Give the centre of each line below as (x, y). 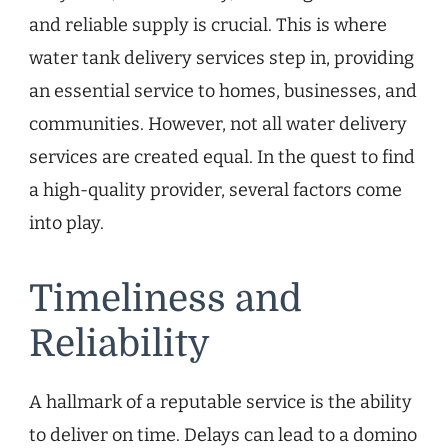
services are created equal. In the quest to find (222, 157)
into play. (66, 223)
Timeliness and (165, 299)
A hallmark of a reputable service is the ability (220, 401)
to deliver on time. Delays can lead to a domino (223, 434)
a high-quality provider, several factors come (215, 190)
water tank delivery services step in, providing (221, 58)
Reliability (119, 344)
